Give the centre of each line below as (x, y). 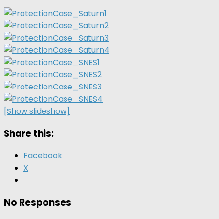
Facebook (43, 156)
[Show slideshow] (37, 111)
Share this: (29, 133)
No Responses (38, 203)
